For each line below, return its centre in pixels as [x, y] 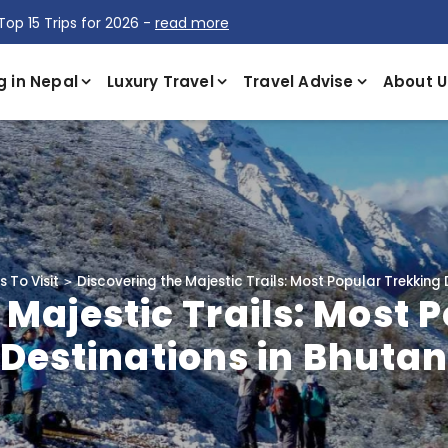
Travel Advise [298, 81]
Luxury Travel [160, 81]
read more [192, 23]
